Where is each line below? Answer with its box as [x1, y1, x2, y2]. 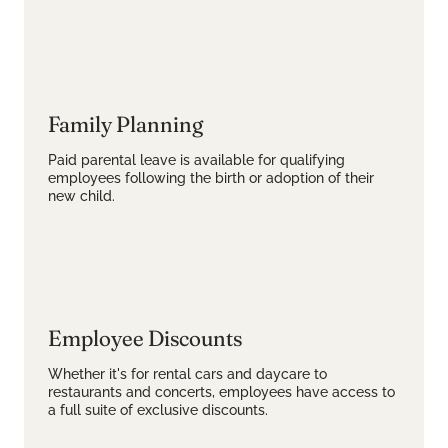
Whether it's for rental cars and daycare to [48, 366, 327, 382]
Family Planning [48, 110, 203, 138]
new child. [48, 188, 115, 204]
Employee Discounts [48, 324, 242, 352]
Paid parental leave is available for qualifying [48, 152, 345, 168]
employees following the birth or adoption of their [48, 170, 374, 186]
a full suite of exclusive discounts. [48, 402, 268, 418]
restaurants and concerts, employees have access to [48, 384, 395, 400]
